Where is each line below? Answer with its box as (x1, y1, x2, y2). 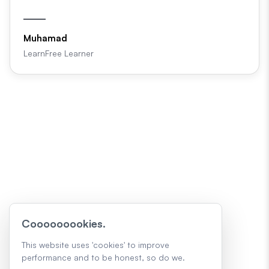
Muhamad (23, 32, 67, 44)
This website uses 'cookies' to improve (22, 240, 169, 250)
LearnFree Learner (23, 47, 94, 58)
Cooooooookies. (22, 217, 106, 230)
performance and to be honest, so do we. (22, 252, 185, 262)
